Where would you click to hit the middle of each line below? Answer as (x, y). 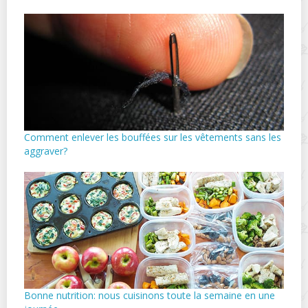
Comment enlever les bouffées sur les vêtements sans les (153, 137)
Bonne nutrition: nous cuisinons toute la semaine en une (150, 296)
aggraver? (46, 151)
